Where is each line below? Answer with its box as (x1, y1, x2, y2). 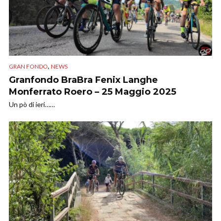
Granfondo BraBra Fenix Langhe (9, 74, 158, 85)
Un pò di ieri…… (9, 100, 55, 109)
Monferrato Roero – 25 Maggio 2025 (9, 86, 176, 97)
